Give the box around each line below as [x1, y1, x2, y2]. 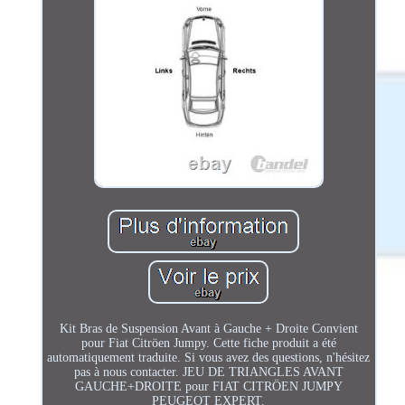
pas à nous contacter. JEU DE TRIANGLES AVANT [73, 364, 344, 379]
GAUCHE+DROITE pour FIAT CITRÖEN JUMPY [74, 379, 343, 393]
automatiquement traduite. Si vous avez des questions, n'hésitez [47, 350, 371, 364]
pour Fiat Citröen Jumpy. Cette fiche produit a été [80, 335, 336, 350]
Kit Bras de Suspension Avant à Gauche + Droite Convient [59, 321, 358, 335]
